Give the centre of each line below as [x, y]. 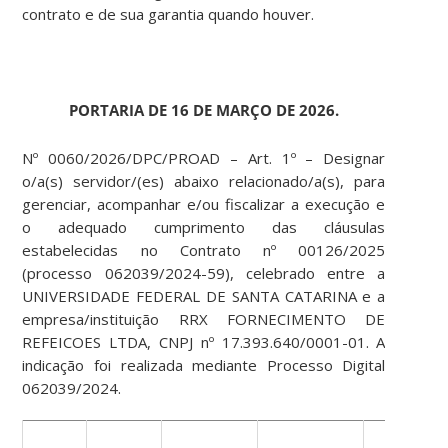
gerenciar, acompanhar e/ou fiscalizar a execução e [204, 204]
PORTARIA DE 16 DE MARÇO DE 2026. [203, 110]
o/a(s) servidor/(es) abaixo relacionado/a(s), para [204, 181]
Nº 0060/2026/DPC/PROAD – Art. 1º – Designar [204, 158]
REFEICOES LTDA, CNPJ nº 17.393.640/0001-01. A [204, 342]
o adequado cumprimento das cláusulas [204, 227]
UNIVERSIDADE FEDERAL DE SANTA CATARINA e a [204, 296]
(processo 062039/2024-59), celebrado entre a [204, 273]
